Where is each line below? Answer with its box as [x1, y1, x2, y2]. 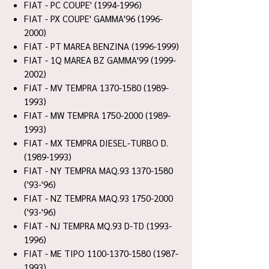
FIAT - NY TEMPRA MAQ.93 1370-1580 [24, 165, 173, 176]
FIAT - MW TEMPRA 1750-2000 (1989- [24, 109, 171, 121]
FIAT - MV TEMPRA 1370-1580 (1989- [24, 82, 169, 93]
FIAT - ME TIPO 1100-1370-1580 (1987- [24, 247, 178, 259]
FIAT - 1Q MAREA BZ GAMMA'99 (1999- [24, 54, 176, 65]
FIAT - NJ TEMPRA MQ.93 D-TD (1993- [24, 220, 172, 231]
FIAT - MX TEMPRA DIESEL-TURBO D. [24, 137, 168, 148]
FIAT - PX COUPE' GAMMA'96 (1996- [24, 13, 163, 24]
